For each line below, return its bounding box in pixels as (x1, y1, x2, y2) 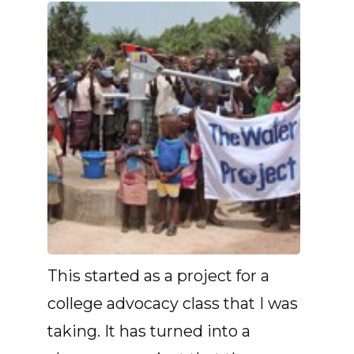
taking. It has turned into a (47, 322, 250, 341)
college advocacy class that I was (47, 294, 298, 313)
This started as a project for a (47, 266, 269, 285)
